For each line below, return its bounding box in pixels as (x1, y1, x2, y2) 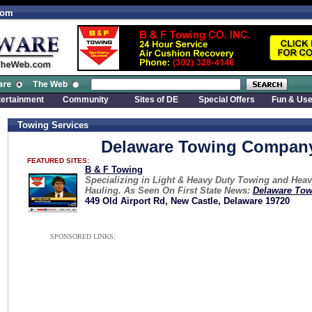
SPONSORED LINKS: (49, 233, 116, 240)
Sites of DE (134, 95, 178, 104)
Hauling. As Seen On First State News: (84, 185, 253, 196)
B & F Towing (84, 164, 143, 175)
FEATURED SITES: (27, 157, 89, 164)
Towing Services (17, 120, 88, 130)
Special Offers (198, 95, 255, 104)
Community (63, 95, 109, 104)
